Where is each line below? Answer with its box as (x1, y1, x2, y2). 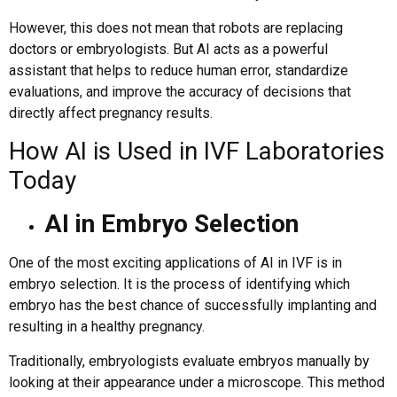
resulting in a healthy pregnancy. (9, 318, 205, 336)
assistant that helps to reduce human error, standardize (9, 61, 348, 79)
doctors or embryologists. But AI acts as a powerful (9, 40, 328, 58)
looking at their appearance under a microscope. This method (9, 373, 385, 391)
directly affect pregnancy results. (9, 104, 213, 121)
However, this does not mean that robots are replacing (9, 19, 343, 36)
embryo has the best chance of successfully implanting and (9, 297, 377, 315)
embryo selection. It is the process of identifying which (9, 276, 350, 293)
